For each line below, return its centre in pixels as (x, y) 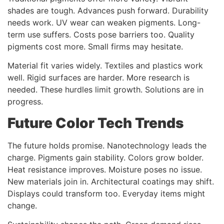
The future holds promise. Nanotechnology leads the (107, 145)
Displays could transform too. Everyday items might (106, 193)
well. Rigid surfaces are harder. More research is (98, 78)
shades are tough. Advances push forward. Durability (108, 11)
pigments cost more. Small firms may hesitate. (95, 47)
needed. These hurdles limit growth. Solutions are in (105, 90)
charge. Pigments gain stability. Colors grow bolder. (105, 157)
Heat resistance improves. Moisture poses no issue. (105, 169)
